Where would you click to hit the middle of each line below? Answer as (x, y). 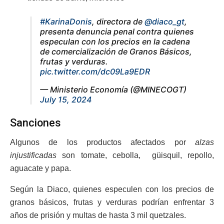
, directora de (118, 22)
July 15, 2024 (66, 100)
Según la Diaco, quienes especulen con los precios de (112, 189)
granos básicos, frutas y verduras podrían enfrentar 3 (112, 202)
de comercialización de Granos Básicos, (116, 52)
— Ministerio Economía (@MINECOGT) (113, 90)
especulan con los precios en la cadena (115, 42)
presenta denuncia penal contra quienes (117, 32)
